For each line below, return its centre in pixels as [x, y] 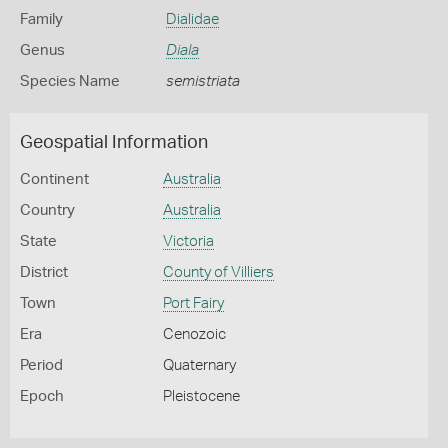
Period [41, 365]
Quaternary [199, 365]
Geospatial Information [114, 143]
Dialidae [192, 19]
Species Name [70, 81]
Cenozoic [194, 334]
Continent [54, 179]
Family [41, 19]
